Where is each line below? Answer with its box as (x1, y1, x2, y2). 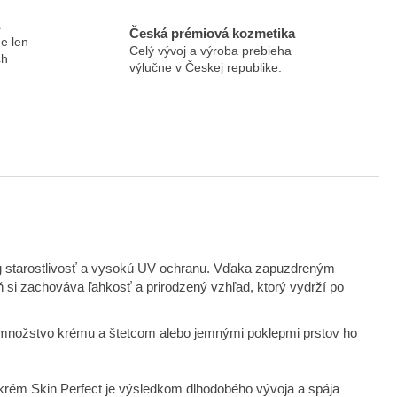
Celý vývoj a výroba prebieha (128, 43, 292, 58)
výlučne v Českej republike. (128, 59, 282, 74)
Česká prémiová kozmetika (128, 25, 295, 41)
